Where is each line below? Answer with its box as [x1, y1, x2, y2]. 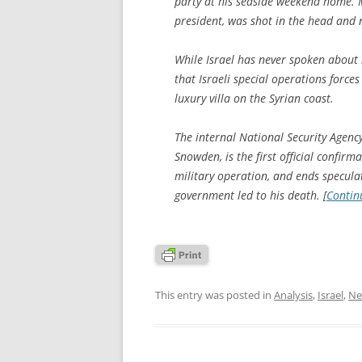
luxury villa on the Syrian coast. [175, 90, 334, 106]
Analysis [274, 287, 313, 302]
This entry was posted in [155, 287, 274, 302]
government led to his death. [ [175, 187, 326, 203]
